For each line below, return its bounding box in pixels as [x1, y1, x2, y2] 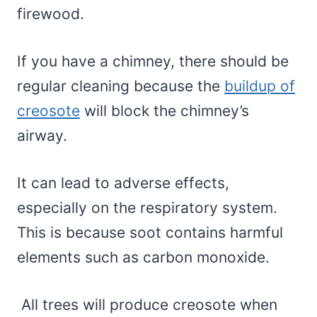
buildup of [224, 76, 295, 95]
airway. [17, 126, 67, 144]
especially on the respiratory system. [17, 198, 277, 217]
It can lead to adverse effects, [17, 173, 229, 192]
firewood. [17, 4, 88, 23]
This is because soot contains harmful [17, 223, 283, 241]
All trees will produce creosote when [17, 295, 277, 313]
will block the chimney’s [80, 101, 249, 120]
